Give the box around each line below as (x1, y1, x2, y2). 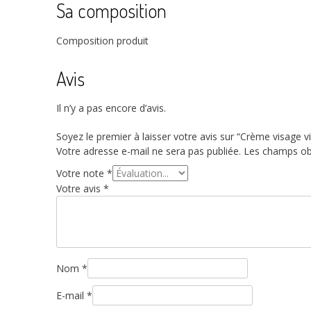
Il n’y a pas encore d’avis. (56, 101, 166, 115)
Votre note (56, 166, 107, 180)
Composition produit (56, 33, 149, 47)
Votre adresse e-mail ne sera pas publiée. (56, 144, 241, 158)
